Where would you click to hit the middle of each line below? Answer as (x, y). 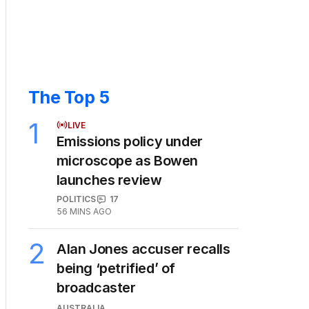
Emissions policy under (129, 142)
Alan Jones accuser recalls (143, 249)
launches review (109, 180)
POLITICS (76, 199)
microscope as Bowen (127, 161)
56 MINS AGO (84, 212)
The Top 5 (69, 98)
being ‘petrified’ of (116, 269)
